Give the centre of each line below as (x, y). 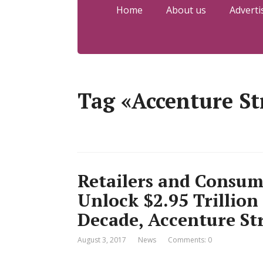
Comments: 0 (190, 240)
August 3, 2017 (102, 240)
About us (186, 10)
